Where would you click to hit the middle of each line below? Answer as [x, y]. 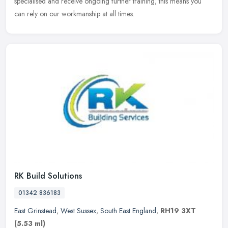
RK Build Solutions [48, 176]
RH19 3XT [178, 211]
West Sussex [78, 211]
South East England [128, 211]
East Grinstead [35, 211]
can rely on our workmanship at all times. [74, 13]
